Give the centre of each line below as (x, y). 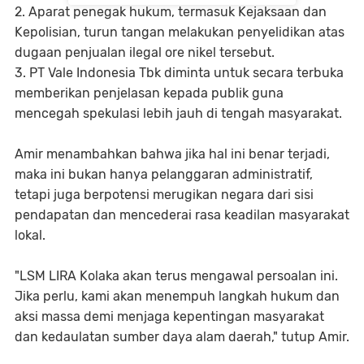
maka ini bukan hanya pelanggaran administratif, (164, 175)
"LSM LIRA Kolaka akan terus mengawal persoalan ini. (176, 276)
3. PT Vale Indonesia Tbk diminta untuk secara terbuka (179, 73)
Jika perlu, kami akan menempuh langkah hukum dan (177, 297)
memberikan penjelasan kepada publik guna (149, 93)
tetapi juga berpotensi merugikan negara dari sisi (164, 195)
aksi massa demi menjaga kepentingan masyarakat (169, 317)
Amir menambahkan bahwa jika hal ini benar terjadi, (172, 154)
